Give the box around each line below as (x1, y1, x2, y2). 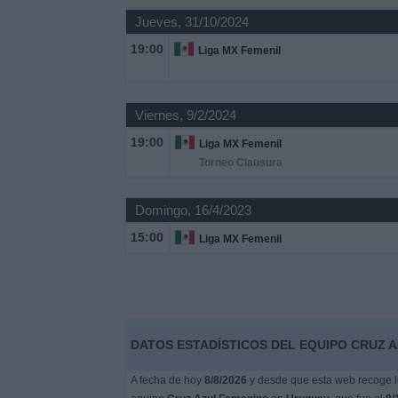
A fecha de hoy (130, 374, 204, 386)
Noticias (13, 35, 64, 50)
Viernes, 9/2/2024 (134, 107, 236, 123)
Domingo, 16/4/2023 (134, 203, 251, 218)
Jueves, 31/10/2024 (134, 14, 249, 29)
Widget (13, 83, 57, 98)
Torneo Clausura (198, 156, 283, 169)
